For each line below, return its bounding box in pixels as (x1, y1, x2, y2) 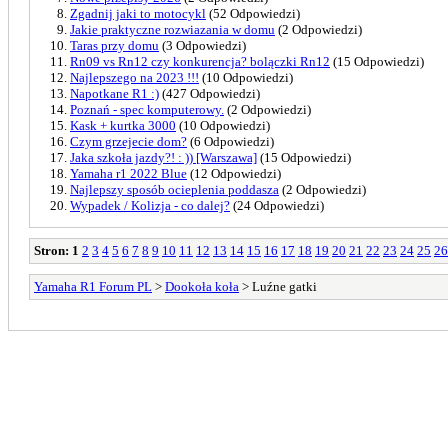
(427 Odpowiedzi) (159, 85, 260, 101)
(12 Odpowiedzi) (187, 165, 281, 181)
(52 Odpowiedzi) (206, 5, 300, 21)
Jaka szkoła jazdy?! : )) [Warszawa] (70, 149, 257, 165)
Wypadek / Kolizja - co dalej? (70, 197, 230, 213)
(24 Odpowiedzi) (230, 197, 324, 213)
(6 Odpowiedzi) (187, 133, 274, 149)
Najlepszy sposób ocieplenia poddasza (70, 181, 279, 197)
